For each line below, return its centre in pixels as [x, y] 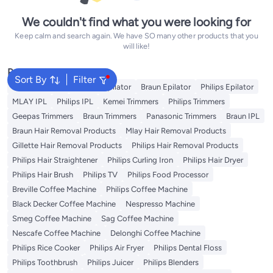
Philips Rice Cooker [46, 248]
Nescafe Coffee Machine [56, 233]
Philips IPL [75, 101]
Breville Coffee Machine [54, 189]
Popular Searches [45, 72]
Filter [84, 80]
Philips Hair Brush [43, 175]
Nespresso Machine [160, 204]
